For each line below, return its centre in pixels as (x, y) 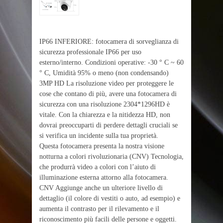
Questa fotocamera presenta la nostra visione (102, 146)
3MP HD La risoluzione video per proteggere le (107, 83)
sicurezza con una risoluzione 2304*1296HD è (105, 104)
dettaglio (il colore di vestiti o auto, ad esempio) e (110, 198)
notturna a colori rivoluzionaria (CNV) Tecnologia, (111, 157)
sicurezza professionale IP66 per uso (90, 52)
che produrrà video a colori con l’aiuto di (98, 167)
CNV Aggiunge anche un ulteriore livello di (101, 188)
